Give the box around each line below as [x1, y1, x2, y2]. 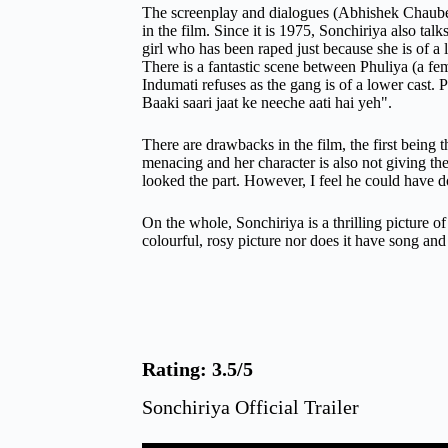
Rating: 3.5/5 [142, 358, 253, 380]
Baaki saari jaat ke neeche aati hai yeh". [142, 94, 396, 111]
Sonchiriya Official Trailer [142, 395, 359, 418]
